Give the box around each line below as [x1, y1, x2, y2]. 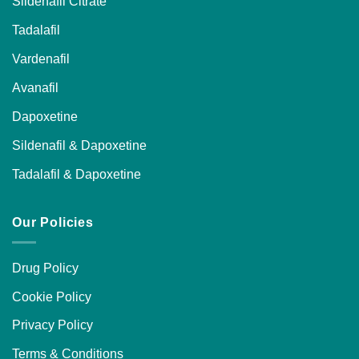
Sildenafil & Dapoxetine [12, 137, 147, 152]
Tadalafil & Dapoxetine [12, 166, 141, 181]
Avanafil [12, 80, 58, 95]
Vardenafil [12, 51, 70, 67]
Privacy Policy [12, 317, 93, 333]
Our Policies [12, 215, 94, 230]
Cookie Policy [12, 288, 91, 304]
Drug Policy [12, 260, 79, 275]
